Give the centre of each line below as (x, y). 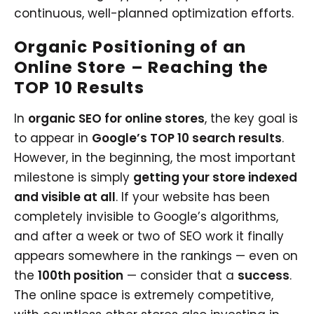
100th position (81, 275)
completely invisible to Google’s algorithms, (146, 216)
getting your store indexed (215, 177)
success (264, 275)
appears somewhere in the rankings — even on (156, 255)
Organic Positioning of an (130, 47)
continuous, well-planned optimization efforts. (154, 13)
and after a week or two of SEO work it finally (149, 236)
